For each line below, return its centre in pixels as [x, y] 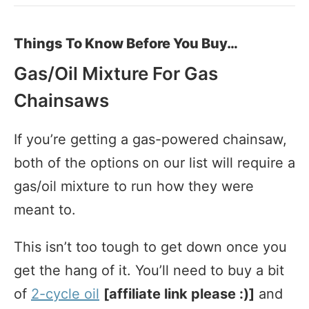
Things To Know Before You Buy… [126, 43]
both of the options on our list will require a [154, 162]
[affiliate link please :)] [179, 293]
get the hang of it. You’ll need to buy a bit [149, 270]
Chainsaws [61, 100]
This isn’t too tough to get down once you [150, 247]
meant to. [45, 209]
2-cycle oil [65, 293]
